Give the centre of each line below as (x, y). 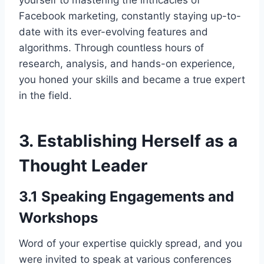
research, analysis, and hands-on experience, (127, 64)
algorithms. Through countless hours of (111, 48)
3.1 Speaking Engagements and (126, 197)
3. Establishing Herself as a (128, 141)
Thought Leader (83, 166)
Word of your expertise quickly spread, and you (131, 244)
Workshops (58, 218)
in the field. (45, 96)
